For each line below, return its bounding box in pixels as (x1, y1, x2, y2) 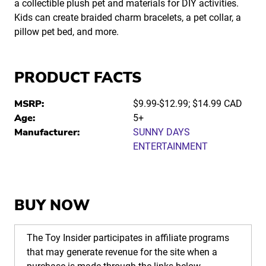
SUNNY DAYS (132, 126, 190, 138)
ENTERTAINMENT (132, 141, 208, 153)
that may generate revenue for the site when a (27, 246, 217, 258)
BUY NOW (14, 195, 90, 216)
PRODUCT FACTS (14, 68, 141, 88)
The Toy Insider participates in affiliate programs (27, 232, 229, 244)
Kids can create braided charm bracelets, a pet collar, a (14, 12, 241, 24)
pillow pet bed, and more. (14, 26, 119, 38)
